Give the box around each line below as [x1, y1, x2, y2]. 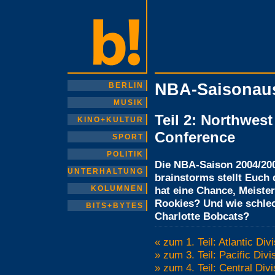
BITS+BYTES [86, 201, 144, 210]
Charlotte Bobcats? [155, 210, 249, 222]
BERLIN [109, 81, 144, 90]
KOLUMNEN [91, 184, 144, 193]
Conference [155, 129, 235, 145]
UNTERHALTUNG [68, 167, 144, 176]
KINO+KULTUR [77, 115, 144, 124]
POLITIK [107, 150, 144, 158]
